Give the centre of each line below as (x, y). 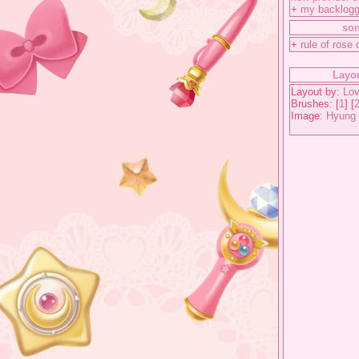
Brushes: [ (315, 104)
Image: (309, 116)
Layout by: (317, 92)
